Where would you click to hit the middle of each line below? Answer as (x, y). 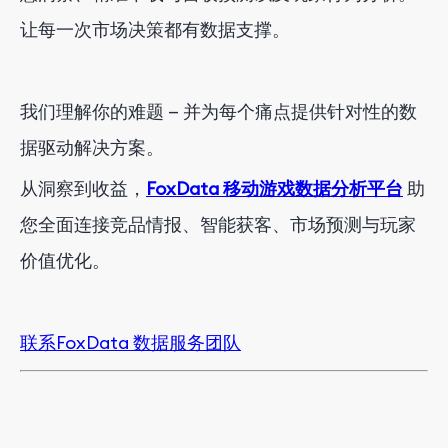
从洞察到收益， (83, 189)
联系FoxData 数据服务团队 (130, 343)
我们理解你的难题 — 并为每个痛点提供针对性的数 (218, 112)
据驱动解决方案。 (92, 148)
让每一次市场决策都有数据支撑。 (155, 30)
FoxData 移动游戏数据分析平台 (274, 189)
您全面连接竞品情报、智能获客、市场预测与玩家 (218, 225)
